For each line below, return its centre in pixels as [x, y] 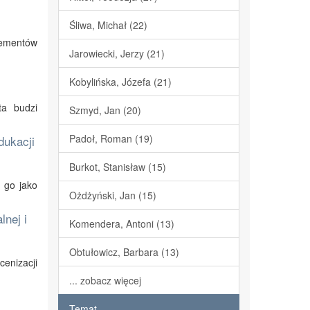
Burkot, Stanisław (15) [117, 167]
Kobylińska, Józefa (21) [120, 82]
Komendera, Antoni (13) [121, 224]
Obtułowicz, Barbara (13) [124, 252]
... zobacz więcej [105, 280]
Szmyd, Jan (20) [105, 110]
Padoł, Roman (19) [111, 138]
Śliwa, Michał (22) [108, 25]
